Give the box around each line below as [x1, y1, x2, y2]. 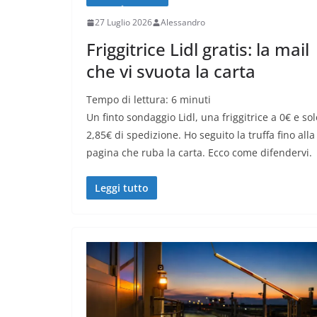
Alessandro [161, 16, 205, 29]
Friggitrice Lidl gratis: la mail [86, 38, 309, 62]
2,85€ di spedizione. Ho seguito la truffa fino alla [86, 128, 315, 142]
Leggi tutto [95, 181, 149, 195]
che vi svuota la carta [86, 59, 255, 83]
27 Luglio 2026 [95, 16, 152, 29]
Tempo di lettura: [86, 93, 171, 107]
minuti [180, 93, 211, 107]
